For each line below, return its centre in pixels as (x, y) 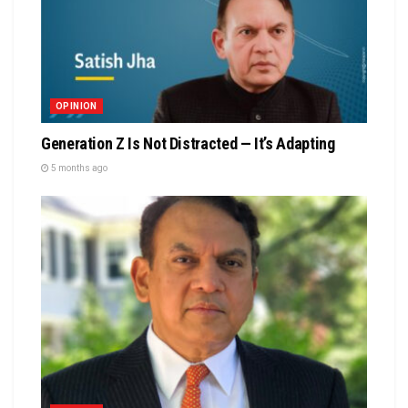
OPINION (76, 107)
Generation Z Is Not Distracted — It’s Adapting (188, 144)
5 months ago (78, 168)
